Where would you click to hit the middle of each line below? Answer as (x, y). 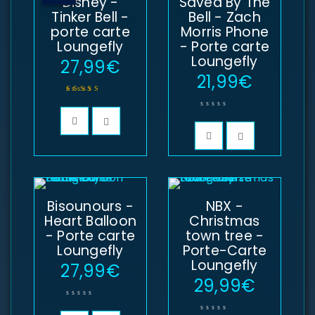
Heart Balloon (90, 221)
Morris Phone (225, 32)
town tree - (225, 236)
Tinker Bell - (90, 18)
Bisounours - (90, 207)
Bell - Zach (225, 18)
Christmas (225, 221)
